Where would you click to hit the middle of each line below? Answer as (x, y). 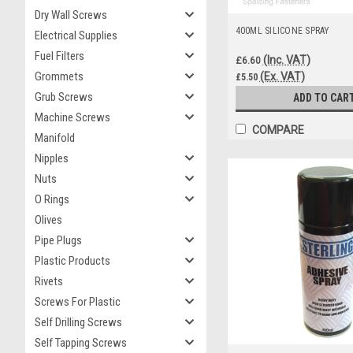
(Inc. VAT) (286, 59)
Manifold (55, 138)
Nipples (52, 158)
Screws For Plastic (78, 302)
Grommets (59, 76)
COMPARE (278, 130)
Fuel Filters (59, 56)
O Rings (52, 199)
